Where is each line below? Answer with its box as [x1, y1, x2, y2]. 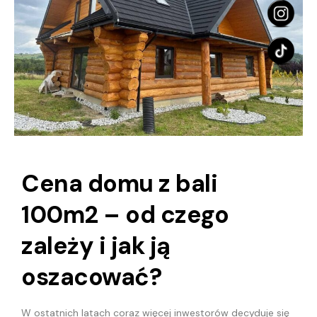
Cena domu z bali [21, 167, 217, 200]
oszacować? [21, 260, 161, 293]
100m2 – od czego [21, 198, 229, 231]
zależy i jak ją [21, 229, 171, 262]
